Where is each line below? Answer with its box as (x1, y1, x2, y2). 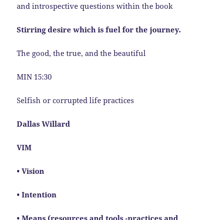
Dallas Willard (17, 118, 71, 129)
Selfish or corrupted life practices (17, 95, 135, 105)
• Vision (17, 165, 45, 176)
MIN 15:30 (17, 71, 52, 82)
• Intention (17, 189, 57, 199)
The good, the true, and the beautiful (17, 48, 146, 58)
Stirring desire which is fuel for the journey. (17, 24, 181, 34)
